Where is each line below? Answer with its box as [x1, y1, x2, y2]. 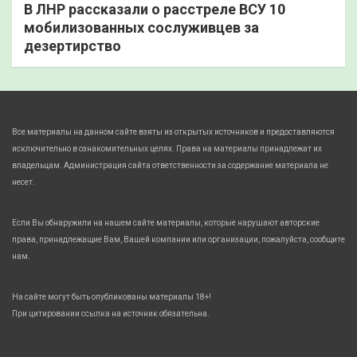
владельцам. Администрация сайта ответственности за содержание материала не [12, 161, 328, 170]
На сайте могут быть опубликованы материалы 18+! [12, 292, 211, 301]
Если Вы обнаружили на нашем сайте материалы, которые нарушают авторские [12, 218, 320, 227]
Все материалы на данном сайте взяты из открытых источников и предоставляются [12, 127, 335, 136]
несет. [12, 178, 35, 186]
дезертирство [24, 37, 121, 54]
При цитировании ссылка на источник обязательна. [12, 309, 210, 318]
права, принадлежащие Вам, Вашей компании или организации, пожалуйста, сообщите [12, 235, 345, 244]
